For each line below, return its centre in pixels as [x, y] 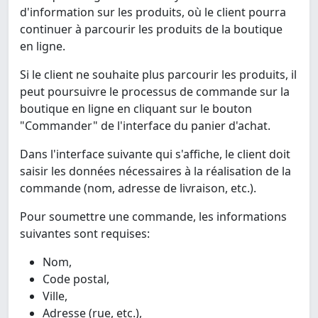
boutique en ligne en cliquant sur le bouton [136, 109]
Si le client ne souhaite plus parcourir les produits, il [158, 75]
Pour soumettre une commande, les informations [153, 217]
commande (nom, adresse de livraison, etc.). [138, 188]
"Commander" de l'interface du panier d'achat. [145, 126]
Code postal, [76, 279]
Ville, [55, 296]
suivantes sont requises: [85, 234]
